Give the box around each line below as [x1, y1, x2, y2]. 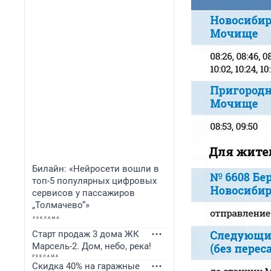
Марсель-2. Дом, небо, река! [32, 241, 151, 252]
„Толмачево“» [32, 200, 90, 211]
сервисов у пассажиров [32, 188, 135, 198]
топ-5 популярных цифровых [32, 175, 157, 186]
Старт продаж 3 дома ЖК [32, 229, 139, 240]
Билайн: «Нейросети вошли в [32, 163, 159, 174]
